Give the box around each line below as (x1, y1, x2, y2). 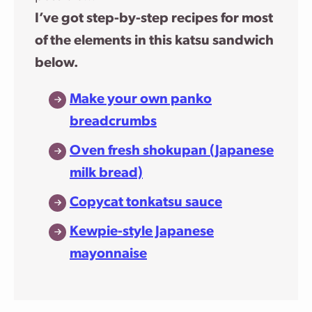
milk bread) (70, 166, 143, 180)
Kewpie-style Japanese (70, 225, 214, 239)
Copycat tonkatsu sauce (70, 196, 222, 210)
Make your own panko (70, 93, 212, 107)
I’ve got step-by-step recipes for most (35, 12, 273, 26)
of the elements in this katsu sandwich (35, 34, 274, 48)
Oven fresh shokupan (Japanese (70, 144, 274, 158)
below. (35, 56, 79, 70)
